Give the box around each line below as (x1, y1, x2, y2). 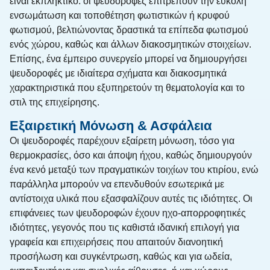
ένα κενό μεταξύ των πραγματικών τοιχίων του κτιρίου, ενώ (10, 164, 259, 175)
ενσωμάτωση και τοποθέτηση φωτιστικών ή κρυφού (10, 10, 230, 20)
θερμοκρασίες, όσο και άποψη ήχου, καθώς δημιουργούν (10, 149, 252, 160)
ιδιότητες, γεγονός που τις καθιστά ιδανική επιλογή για (10, 222, 239, 233)
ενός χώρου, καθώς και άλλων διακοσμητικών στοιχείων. (10, 39, 251, 49)
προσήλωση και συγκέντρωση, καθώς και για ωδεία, (10, 251, 232, 262)
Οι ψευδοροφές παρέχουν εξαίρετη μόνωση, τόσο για (10, 135, 234, 146)
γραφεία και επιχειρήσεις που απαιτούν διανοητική (10, 236, 223, 247)
